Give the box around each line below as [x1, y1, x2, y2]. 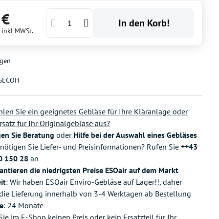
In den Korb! [121, 17, 170, 29]
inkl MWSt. [1, 26, 34, 35]
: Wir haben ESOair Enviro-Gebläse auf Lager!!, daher [6, 177, 182, 187]
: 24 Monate [3, 200, 44, 210]
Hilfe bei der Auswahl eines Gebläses [73, 130, 197, 140]
